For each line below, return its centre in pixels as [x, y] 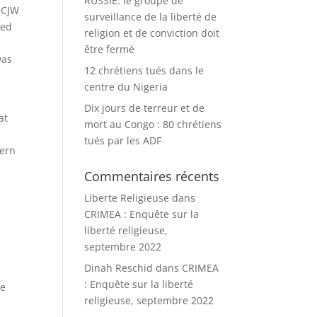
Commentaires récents [152, 176]
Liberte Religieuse [127, 198]
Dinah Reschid [119, 268]
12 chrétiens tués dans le [144, 70]
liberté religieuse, [126, 230]
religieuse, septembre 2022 [149, 300]
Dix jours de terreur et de [145, 108]
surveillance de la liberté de [151, 17]
